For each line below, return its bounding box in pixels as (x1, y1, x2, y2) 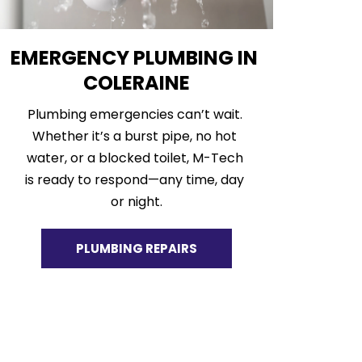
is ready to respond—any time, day (25, 170, 245, 190)
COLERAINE (82, 69, 190, 97)
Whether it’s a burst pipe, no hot (32, 127, 238, 146)
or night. (110, 192, 162, 212)
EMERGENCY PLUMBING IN (11, 44, 259, 72)
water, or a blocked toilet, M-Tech (26, 149, 243, 168)
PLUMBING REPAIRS (75, 240, 197, 258)
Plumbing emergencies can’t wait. (27, 105, 242, 124)
